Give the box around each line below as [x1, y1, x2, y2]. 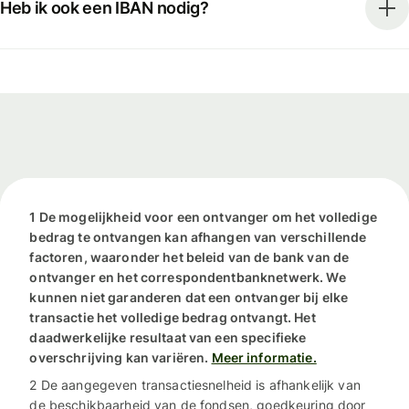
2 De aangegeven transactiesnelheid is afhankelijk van [29, 377, 361, 393]
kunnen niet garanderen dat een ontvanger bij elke [29, 289, 349, 306]
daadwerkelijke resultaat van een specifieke [29, 330, 307, 346]
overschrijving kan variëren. [29, 350, 209, 366]
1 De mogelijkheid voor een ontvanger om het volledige [29, 209, 377, 225]
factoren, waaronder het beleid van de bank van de [29, 249, 350, 266]
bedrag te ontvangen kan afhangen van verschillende [29, 229, 367, 246]
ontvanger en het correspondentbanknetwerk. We [29, 269, 346, 286]
